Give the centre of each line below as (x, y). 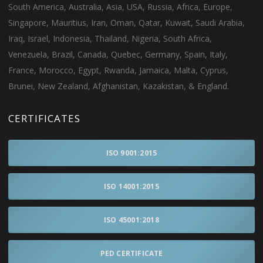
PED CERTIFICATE (131, 254)
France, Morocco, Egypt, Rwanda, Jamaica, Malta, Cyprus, (119, 70)
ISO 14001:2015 (131, 187)
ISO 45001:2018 (131, 220)
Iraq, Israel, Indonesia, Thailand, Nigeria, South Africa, (110, 39)
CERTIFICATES (45, 119)
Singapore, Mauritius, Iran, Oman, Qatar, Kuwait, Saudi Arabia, (127, 23)
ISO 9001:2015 (131, 153)
